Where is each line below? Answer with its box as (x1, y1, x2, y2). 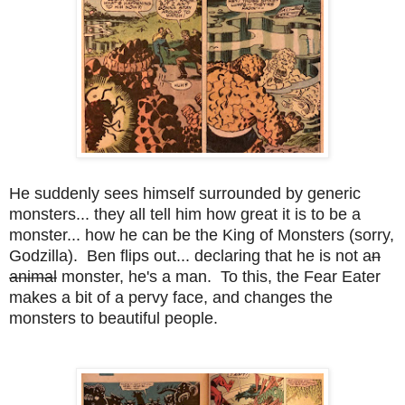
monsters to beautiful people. (9, 308, 218, 327)
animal (9, 267, 57, 286)
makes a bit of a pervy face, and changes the (9, 287, 333, 306)
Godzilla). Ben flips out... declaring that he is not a (9, 246, 372, 265)
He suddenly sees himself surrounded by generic (9, 184, 361, 202)
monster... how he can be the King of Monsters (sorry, (9, 225, 394, 244)
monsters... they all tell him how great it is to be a (9, 204, 361, 223)
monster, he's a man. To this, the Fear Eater (57, 267, 381, 286)
